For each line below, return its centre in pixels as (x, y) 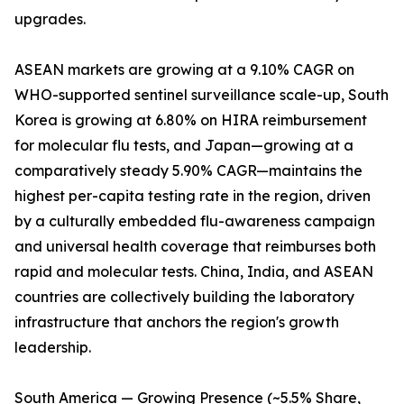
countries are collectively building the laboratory (184, 297)
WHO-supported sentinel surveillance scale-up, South (202, 95)
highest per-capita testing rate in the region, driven (193, 196)
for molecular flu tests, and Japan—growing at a (184, 146)
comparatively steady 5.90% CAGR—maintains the (188, 171)
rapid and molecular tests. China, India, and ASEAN (194, 272)
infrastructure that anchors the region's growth (177, 322)
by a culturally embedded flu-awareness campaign (195, 221)
